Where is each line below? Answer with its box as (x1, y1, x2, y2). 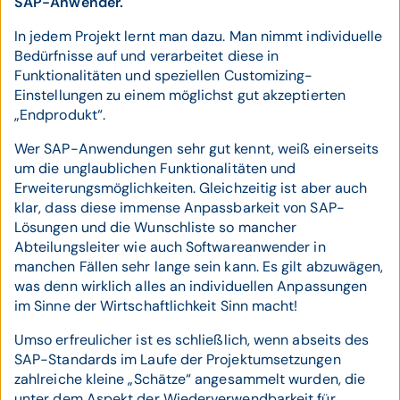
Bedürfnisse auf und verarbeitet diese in (14, 46, 279, 65)
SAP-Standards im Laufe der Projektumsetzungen (14, 350, 341, 369)
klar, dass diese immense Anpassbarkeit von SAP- (14, 198, 345, 217)
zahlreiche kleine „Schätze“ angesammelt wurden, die (14, 370, 366, 388)
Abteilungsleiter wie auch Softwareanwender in (14, 237, 326, 256)
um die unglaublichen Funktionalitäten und (14, 159, 296, 178)
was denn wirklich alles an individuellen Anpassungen (14, 277, 368, 296)
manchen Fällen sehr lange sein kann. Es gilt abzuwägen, (14, 257, 384, 276)
